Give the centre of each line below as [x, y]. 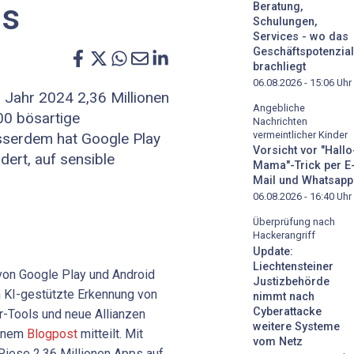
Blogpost [52, 333]
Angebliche [279, 107]
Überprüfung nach [294, 222]
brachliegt [279, 66]
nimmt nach [284, 297]
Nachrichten [280, 121]
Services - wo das [301, 36]
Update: [273, 252]
